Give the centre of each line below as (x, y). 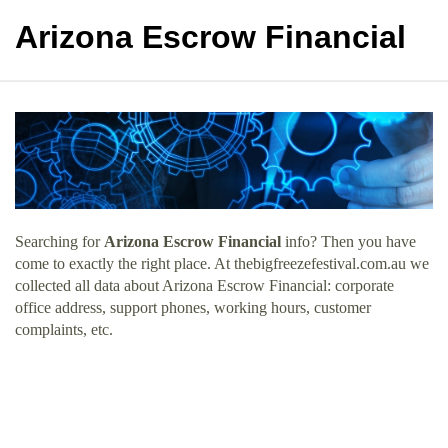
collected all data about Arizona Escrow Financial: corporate (204, 285)
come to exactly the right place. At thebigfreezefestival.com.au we (222, 263)
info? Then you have (348, 241)
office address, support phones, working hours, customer (193, 307)
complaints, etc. (64, 329)
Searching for (59, 241)
